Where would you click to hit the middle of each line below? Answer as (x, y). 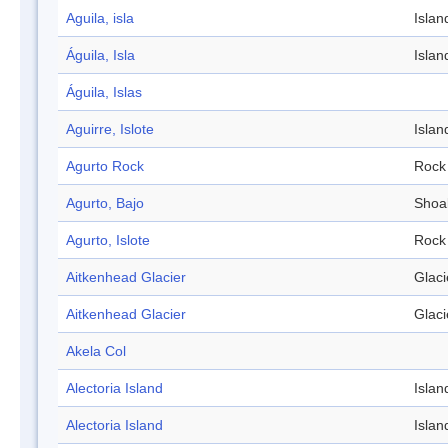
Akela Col (96, 351)
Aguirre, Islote (110, 129)
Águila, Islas (104, 92)
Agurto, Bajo (105, 203)
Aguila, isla (100, 18)
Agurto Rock (105, 166)
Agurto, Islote (108, 240)
